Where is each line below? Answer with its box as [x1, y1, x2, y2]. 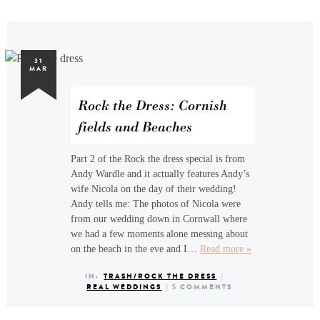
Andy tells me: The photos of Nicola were [70, 199, 241, 209]
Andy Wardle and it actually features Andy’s [70, 169, 249, 179]
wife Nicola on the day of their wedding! [70, 184, 236, 194]
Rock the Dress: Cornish [77, 96, 227, 114]
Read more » [199, 244, 251, 254]
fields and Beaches [77, 118, 192, 135]
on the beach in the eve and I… [70, 244, 200, 254]
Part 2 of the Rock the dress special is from [70, 154, 245, 164]
